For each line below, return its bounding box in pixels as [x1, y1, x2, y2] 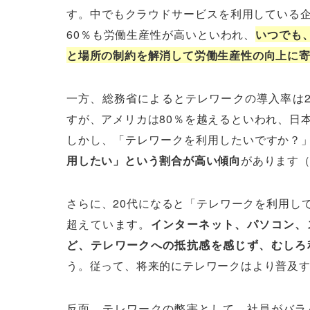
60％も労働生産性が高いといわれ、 [66, 26, 256, 43]
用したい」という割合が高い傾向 [66, 152, 241, 169]
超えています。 [66, 216, 151, 232]
